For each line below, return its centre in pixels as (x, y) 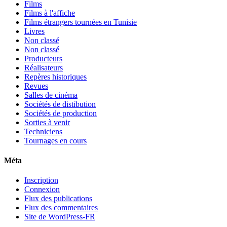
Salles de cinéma (51, 95)
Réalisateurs (44, 67)
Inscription (41, 180)
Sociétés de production (61, 113)
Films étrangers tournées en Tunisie (81, 22)
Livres (34, 31)
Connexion (42, 190)
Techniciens (43, 131)
